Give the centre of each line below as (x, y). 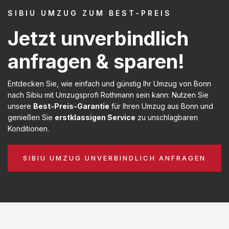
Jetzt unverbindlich (98, 38)
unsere (20, 106)
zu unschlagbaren (167, 117)
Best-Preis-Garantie (71, 106)
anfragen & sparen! (96, 61)
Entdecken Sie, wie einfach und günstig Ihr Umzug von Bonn (109, 83)
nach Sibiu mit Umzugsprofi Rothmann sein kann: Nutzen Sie (108, 95)
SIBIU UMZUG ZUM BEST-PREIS (90, 13)
